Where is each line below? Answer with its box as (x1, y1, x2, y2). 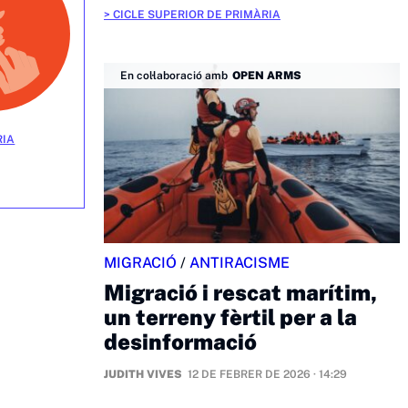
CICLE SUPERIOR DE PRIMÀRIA (113, 7, 280, 21)
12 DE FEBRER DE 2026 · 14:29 (188, 367, 347, 381)
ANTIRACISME (189, 253, 290, 271)
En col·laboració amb (120, 68, 228, 82)
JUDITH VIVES (104, 367, 182, 381)
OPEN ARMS (232, 68, 301, 82)
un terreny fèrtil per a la (104, 303, 357, 330)
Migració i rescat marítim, (104, 279, 377, 305)
